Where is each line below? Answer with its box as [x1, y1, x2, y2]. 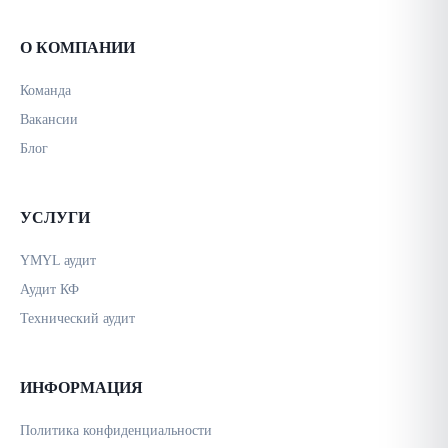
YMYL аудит [20, 253, 96, 268]
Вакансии [20, 112, 78, 127]
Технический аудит [20, 311, 135, 326]
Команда [20, 83, 71, 98]
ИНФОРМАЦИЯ [20, 379, 143, 396]
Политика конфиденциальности [20, 423, 212, 438]
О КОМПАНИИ [20, 39, 135, 56]
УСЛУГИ [20, 209, 90, 226]
